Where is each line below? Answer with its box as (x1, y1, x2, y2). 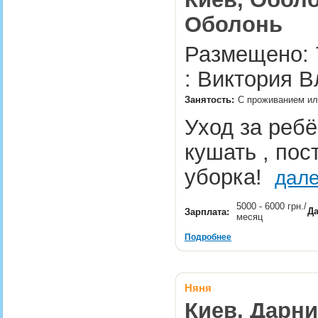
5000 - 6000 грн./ (236, 201, 307, 212)
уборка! (185, 165, 275, 189)
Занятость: (185, 94, 234, 105)
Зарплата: (185, 207, 229, 217)
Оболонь (185, 12, 283, 36)
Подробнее (185, 232, 231, 242)
